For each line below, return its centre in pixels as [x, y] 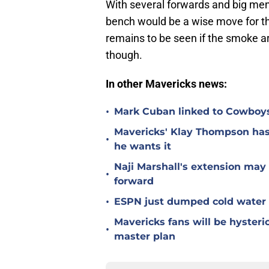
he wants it [143, 147]
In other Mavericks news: [166, 84]
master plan [145, 237]
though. [124, 55]
